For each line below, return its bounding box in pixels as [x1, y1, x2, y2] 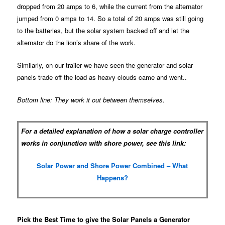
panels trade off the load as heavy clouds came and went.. [17, 72, 187, 82]
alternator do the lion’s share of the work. [17, 37, 136, 47]
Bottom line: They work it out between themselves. [17, 94, 165, 104]
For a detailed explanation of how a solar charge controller [21, 126, 204, 136]
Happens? [97, 172, 128, 182]
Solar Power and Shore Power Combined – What [37, 160, 188, 170]
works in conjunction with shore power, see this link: [21, 138, 186, 148]
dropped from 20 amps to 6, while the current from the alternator [17, 1, 203, 11]
